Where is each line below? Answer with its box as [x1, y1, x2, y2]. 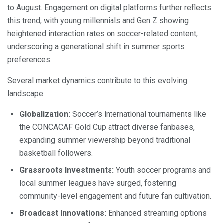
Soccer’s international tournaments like [70, 110, 206, 119]
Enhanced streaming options [106, 208, 207, 218]
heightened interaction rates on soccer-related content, [7, 29, 198, 39]
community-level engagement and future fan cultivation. [19, 191, 211, 201]
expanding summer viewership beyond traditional [19, 135, 190, 145]
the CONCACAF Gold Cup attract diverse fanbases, [19, 122, 195, 132]
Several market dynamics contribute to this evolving [7, 76, 187, 86]
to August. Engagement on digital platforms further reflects [7, 3, 211, 13]
